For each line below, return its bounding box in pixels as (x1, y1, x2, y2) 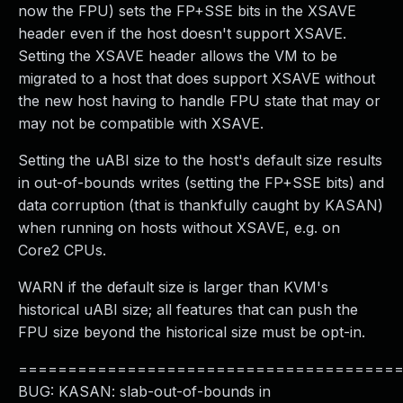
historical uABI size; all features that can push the (18, 300, 358, 318)
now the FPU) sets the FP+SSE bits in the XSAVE (18, 2, 356, 20)
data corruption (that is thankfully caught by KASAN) (18, 196, 383, 214)
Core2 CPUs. (18, 241, 106, 259)
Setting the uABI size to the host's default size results (18, 151, 382, 169)
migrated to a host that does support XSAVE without (18, 69, 375, 87)
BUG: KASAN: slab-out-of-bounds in (18, 382, 271, 400)
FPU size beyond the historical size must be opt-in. (18, 323, 365, 341)
